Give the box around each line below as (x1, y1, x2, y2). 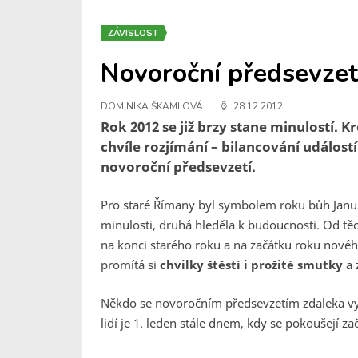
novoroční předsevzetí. (101, 157, 256, 176)
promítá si (101, 257, 160, 272)
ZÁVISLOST (108, 27, 158, 39)
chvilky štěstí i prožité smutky (160, 257, 343, 272)
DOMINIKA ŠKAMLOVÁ (101, 100, 203, 113)
